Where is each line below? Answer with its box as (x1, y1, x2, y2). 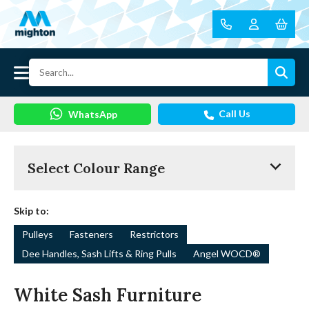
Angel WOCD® (193, 248, 261, 260)
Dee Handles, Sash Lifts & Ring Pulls (22, 248, 177, 260)
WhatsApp (68, 108, 117, 121)
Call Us (218, 108, 250, 119)
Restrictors (130, 228, 179, 241)
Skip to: (14, 205, 49, 217)
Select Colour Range (28, 159, 165, 177)
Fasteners (70, 228, 113, 241)
